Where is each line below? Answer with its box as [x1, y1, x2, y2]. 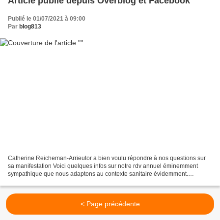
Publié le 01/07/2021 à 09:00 [8, 15, 85, 23]
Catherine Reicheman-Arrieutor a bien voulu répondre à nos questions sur [8, 154, 206, 162]
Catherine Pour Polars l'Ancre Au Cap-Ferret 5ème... [8, 178, 147, 185]
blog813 [19, 23, 41, 30]
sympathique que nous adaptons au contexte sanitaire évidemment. [8, 170, 188, 177]
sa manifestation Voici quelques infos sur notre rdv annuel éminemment [8, 162, 198, 169]
